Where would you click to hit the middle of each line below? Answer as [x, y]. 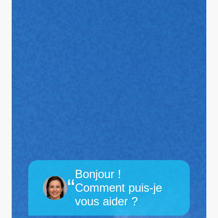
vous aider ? [107, 201]
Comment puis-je [119, 187]
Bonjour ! [98, 174]
